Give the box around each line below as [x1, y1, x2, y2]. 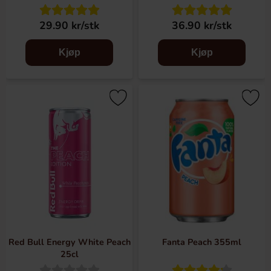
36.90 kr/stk [172, 18, 232, 33]
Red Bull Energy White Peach [8, 236, 131, 248]
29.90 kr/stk [39, 18, 99, 33]
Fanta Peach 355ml [162, 236, 241, 248]
